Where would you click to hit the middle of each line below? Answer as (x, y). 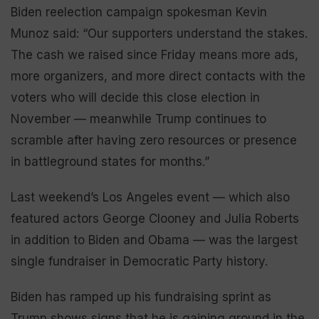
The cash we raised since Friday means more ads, (155, 54)
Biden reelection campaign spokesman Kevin (139, 12)
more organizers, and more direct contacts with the (158, 76)
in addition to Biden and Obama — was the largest (154, 240)
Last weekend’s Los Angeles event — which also (150, 197)
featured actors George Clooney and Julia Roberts (155, 218)
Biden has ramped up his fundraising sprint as (141, 297)
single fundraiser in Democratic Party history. (139, 261)
